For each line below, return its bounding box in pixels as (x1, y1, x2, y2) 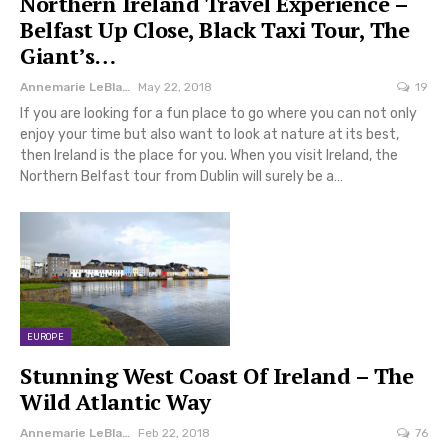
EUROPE (27, 331, 64, 342)
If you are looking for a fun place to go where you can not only (20, 104, 417, 122)
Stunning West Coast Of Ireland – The (20, 360, 413, 390)
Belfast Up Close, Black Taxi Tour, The (20, 14, 409, 44)
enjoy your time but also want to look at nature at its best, (20, 125, 399, 143)
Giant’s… (20, 40, 115, 70)
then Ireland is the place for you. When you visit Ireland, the (20, 146, 398, 164)
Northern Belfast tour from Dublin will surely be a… (20, 167, 343, 185)
